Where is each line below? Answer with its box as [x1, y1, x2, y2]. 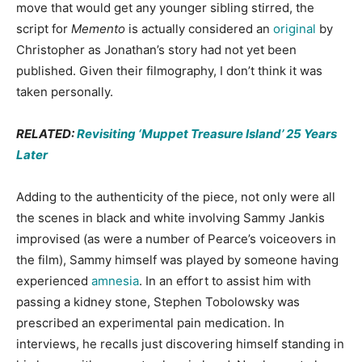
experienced [16, 273, 91, 289]
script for [16, 21, 71, 37]
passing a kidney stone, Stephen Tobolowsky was [16, 294, 300, 310]
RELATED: [16, 126, 77, 142]
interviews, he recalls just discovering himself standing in [16, 336, 344, 352]
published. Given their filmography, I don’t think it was [16, 63, 322, 79]
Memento [71, 21, 125, 37]
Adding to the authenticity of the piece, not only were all [16, 189, 335, 205]
